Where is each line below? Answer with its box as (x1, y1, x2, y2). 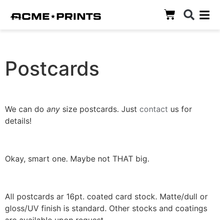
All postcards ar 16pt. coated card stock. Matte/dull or (5, 191, 208, 201)
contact (139, 104, 168, 114)
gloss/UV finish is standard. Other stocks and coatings (5, 203, 207, 213)
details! (5, 116, 31, 126)
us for (168, 104, 192, 114)
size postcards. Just (60, 104, 139, 114)
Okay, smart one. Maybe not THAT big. (5, 153, 149, 164)
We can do (5, 104, 47, 114)
